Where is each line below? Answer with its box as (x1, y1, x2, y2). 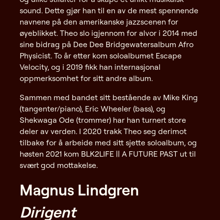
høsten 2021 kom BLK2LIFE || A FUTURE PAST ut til (20, 148, 196, 159)
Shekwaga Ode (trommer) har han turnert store (20, 114, 186, 125)
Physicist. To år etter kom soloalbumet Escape (20, 51, 182, 61)
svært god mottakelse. (20, 160, 98, 170)
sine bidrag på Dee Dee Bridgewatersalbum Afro (20, 39, 193, 50)
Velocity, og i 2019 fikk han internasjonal (20, 62, 161, 72)
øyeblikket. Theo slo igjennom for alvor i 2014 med (20, 28, 197, 38)
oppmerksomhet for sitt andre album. (20, 73, 153, 83)
